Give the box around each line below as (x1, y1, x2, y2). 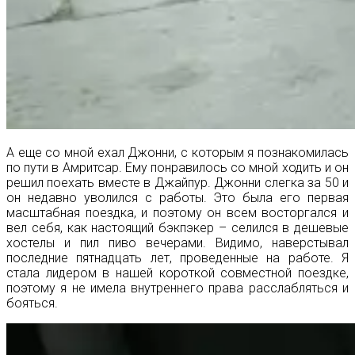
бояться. (6, 295, 58, 311)
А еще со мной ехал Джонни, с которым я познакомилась (6, 144, 349, 160)
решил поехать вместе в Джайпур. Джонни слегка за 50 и (6, 174, 349, 190)
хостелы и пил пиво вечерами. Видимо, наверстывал (6, 235, 349, 250)
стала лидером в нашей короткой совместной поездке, (6, 265, 349, 281)
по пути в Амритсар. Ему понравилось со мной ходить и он (6, 159, 349, 175)
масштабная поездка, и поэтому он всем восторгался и (6, 204, 349, 220)
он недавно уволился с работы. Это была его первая (6, 189, 349, 205)
